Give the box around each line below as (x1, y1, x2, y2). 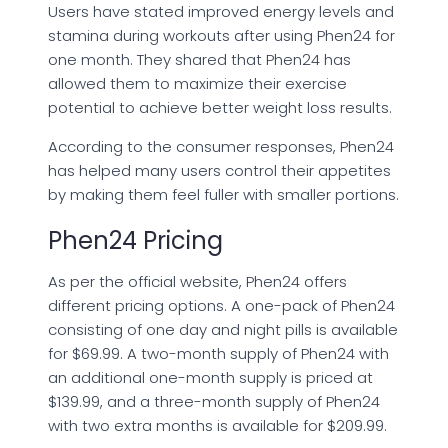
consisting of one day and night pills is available (48, 319, 398, 341)
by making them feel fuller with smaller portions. (48, 184, 399, 206)
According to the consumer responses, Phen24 (48, 136, 394, 158)
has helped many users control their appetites (48, 160, 391, 182)
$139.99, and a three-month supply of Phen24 (48, 391, 380, 413)
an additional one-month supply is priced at (48, 367, 373, 389)
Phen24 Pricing (48, 224, 223, 258)
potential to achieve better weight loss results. (48, 97, 392, 119)
